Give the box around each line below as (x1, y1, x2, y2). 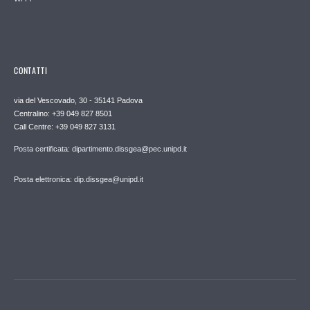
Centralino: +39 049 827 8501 (14, 109, 112, 118)
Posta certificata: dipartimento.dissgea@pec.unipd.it (14, 144, 187, 153)
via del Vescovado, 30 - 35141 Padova (14, 95, 143, 104)
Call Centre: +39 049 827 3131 (14, 122, 116, 131)
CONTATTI (14, 64, 48, 76)
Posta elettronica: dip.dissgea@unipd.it (14, 174, 143, 183)
